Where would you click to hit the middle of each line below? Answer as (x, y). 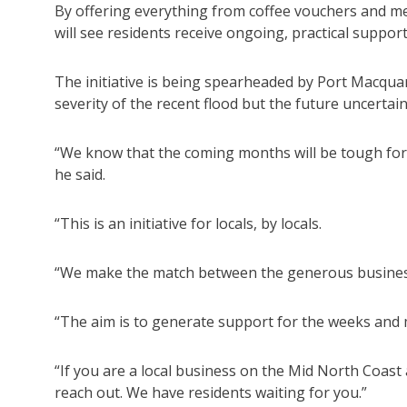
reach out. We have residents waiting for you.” (211, 393)
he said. (80, 175)
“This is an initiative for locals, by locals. (188, 224)
